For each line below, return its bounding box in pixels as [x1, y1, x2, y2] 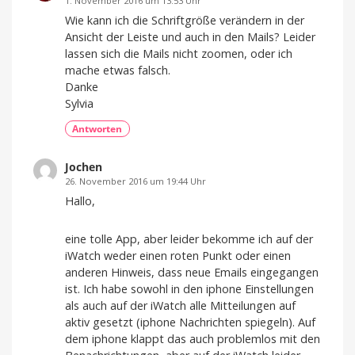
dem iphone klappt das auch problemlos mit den [65, 331, 320, 347]
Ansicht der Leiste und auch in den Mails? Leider [65, 29, 315, 44]
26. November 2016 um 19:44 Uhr [65, 175, 206, 188]
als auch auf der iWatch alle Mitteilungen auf [65, 298, 296, 314]
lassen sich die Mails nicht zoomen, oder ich [65, 45, 292, 61]
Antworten [72, 121, 123, 136]
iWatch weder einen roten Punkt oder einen [65, 248, 291, 264]
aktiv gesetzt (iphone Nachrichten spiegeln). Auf [65, 315, 315, 330]
